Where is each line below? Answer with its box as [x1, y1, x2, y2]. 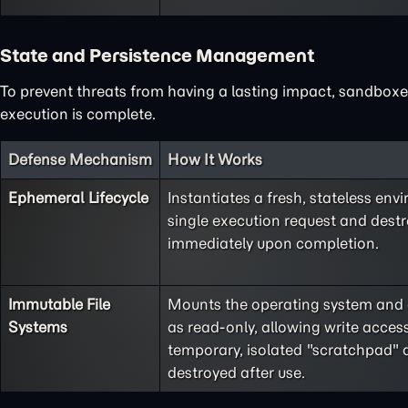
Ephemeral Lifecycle [8, 189, 148, 207]
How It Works [168, 150, 262, 168]
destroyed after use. [168, 363, 305, 382]
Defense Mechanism [8, 150, 152, 168]
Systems [8, 318, 67, 336]
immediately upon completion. [168, 234, 379, 252]
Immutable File [8, 295, 110, 313]
